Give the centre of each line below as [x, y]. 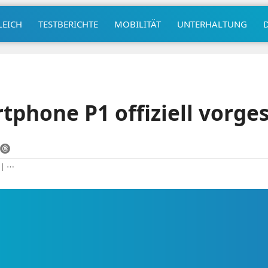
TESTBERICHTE [68, 24]
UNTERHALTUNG [212, 24]
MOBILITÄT [137, 24]
